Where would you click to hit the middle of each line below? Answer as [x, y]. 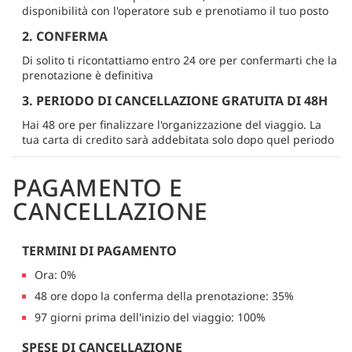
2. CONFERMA [65, 36]
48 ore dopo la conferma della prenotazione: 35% [164, 295]
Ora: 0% [55, 274]
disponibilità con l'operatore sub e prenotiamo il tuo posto [175, 10]
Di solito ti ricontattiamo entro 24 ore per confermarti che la [180, 60]
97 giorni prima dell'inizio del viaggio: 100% [150, 317]
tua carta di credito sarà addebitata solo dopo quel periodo [178, 139]
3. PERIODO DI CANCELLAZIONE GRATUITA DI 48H [175, 100]
